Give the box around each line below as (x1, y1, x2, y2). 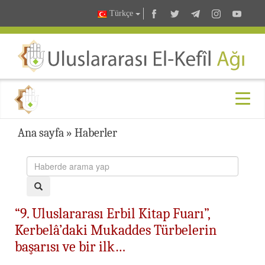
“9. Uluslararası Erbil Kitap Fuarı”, (15, 205, 210, 222)
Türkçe (107, 9, 135, 18)
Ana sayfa (18, 125, 64, 140)
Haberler (75, 125, 117, 140)
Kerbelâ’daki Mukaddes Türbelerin (15, 221, 216, 238)
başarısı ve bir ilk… (15, 238, 125, 255)
